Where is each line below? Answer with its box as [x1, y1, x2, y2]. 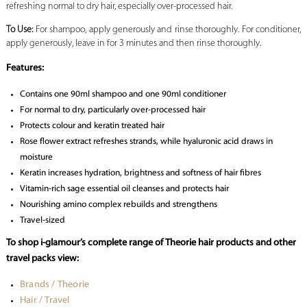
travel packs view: [5, 254, 79, 265]
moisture [19, 153, 53, 162]
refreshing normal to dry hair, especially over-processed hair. [5, 1, 232, 12]
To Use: [5, 25, 34, 36]
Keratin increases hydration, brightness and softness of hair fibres [19, 169, 261, 178]
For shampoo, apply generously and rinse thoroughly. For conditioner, [33, 25, 302, 36]
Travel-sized [19, 216, 65, 225]
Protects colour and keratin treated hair [19, 121, 164, 131]
